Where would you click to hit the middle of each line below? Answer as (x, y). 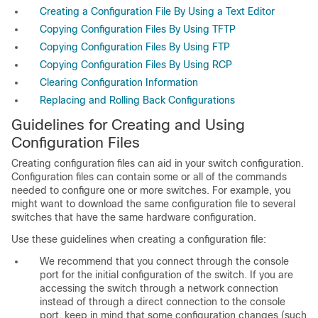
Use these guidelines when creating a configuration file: (139, 239)
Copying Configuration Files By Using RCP (136, 65)
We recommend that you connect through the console (164, 261)
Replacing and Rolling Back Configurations (137, 100)
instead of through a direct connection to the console (163, 302)
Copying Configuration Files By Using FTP (135, 47)
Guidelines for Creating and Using (128, 125)
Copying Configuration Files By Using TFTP (138, 29)
